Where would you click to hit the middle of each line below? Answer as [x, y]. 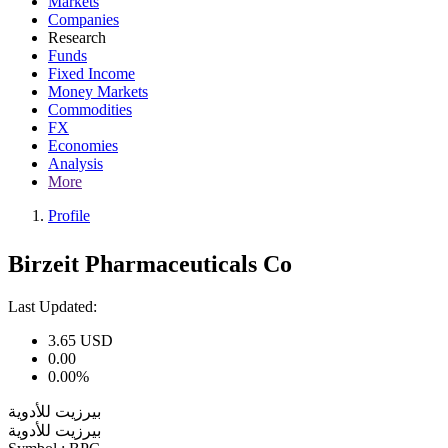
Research [77, 37]
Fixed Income [91, 73]
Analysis [75, 163]
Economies [83, 145]
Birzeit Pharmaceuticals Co [150, 263]
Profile [69, 215]
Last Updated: [52, 306]
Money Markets [98, 91]
